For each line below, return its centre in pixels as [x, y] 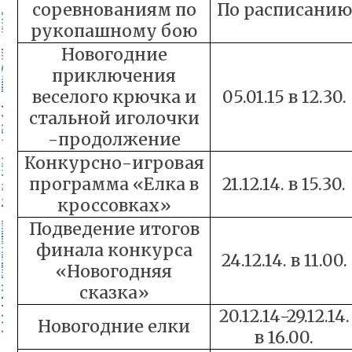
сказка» [114, 293]
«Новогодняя [114, 271]
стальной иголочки [114, 118]
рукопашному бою [114, 31]
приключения [114, 76]
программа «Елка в [114, 184]
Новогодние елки [114, 326]
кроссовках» [114, 205]
